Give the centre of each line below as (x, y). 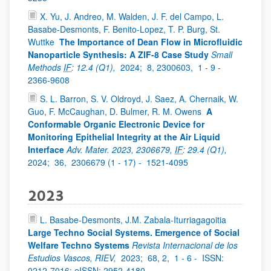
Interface (46, 149)
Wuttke (42, 42)
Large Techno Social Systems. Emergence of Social (134, 232)
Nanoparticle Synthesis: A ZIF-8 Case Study (118, 54)
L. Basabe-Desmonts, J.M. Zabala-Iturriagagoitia (134, 220)
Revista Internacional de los (185, 245)
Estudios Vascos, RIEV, (73, 258)
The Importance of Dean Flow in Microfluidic (151, 42)
